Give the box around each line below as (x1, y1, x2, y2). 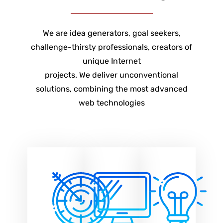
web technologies (78, 98, 145, 108)
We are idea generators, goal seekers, (42, 28, 181, 38)
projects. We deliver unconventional (45, 70, 178, 80)
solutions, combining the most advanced (35, 84, 188, 94)
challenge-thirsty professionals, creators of (31, 42, 192, 52)
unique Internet (82, 56, 141, 66)
